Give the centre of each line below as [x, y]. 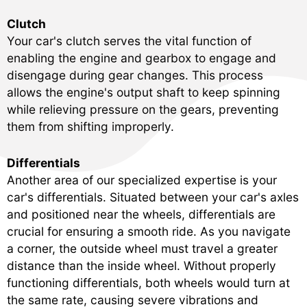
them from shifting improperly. [90, 126]
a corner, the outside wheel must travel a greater [142, 248]
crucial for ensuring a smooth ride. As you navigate [149, 231]
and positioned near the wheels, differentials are [141, 214]
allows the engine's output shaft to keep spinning [144, 92]
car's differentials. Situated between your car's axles [153, 197]
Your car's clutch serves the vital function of [129, 40]
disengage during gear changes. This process [135, 75]
